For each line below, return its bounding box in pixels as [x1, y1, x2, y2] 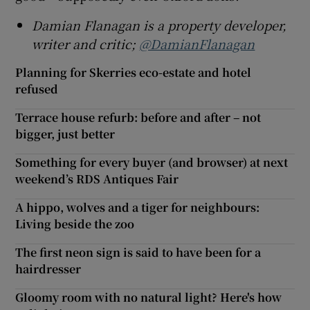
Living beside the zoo [15, 215, 135, 232]
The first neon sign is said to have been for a [15, 244, 262, 260]
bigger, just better [15, 125, 116, 142]
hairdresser [15, 260, 82, 277]
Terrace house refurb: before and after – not [15, 109, 262, 125]
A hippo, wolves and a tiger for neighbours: [15, 199, 260, 215]
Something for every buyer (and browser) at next [15, 154, 289, 170]
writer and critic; [32, 34, 140, 53]
